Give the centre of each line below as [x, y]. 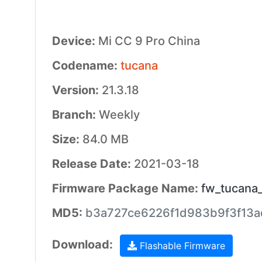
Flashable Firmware [181, 246]
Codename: [86, 65]
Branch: [75, 115]
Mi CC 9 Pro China [149, 41]
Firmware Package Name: [126, 188]
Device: [75, 41]
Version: [77, 90]
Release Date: [93, 164]
